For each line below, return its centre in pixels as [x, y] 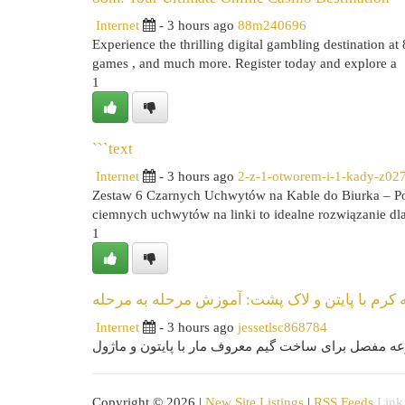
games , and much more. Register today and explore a [245, 63]
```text [113, 149]
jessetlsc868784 [283, 327]
